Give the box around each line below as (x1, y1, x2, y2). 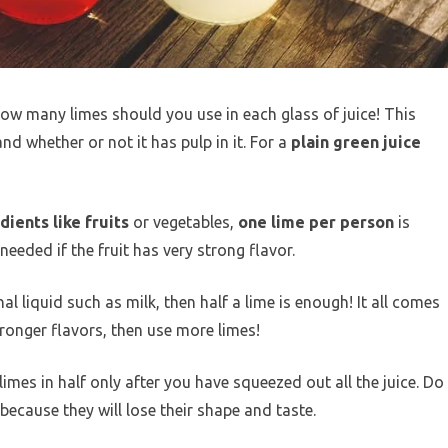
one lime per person (238, 213, 394, 232)
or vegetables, (129, 213, 238, 232)
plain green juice (291, 133, 421, 152)
